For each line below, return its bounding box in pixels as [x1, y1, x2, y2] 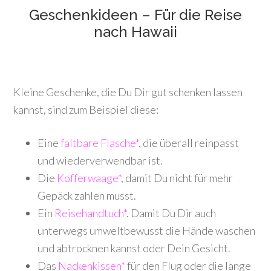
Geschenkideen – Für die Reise [29, 6, 242, 24]
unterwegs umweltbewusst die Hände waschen [38, 224, 256, 237]
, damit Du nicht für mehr [121, 171, 233, 184]
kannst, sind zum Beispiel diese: [13, 103, 159, 116]
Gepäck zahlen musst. [38, 189, 137, 202]
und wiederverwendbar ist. [38, 154, 163, 167]
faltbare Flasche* [60, 136, 139, 149]
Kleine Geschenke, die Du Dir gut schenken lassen [13, 85, 243, 99]
